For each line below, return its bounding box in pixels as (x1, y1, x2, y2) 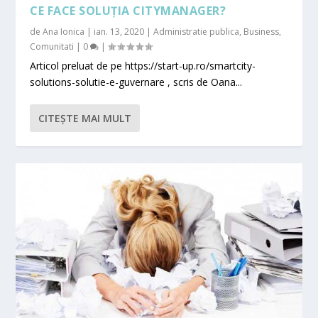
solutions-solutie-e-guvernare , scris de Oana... (30, 75, 243, 89)
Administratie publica (153, 25, 240, 38)
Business (243, 25, 280, 38)
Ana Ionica (43, 25, 85, 38)
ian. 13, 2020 (94, 25, 145, 38)
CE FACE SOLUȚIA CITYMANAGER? (30, 2, 226, 18)
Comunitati (30, 40, 75, 53)
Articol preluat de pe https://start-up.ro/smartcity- (30, 58, 256, 72)
